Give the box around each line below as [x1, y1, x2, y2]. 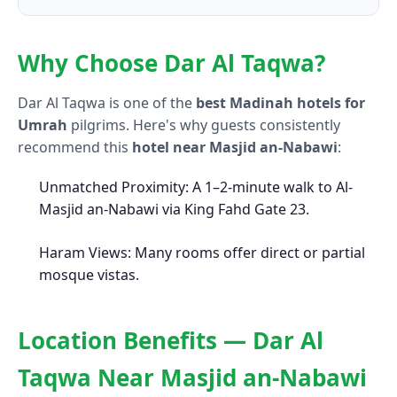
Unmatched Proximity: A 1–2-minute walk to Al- [39, 177, 353, 198]
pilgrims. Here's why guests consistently [67, 115, 340, 136]
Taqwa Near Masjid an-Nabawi [18, 362, 367, 394]
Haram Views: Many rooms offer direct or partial [39, 243, 365, 263]
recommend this [18, 137, 132, 158]
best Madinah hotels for [196, 93, 365, 113]
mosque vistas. [39, 265, 139, 285]
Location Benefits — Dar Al [18, 324, 323, 357]
